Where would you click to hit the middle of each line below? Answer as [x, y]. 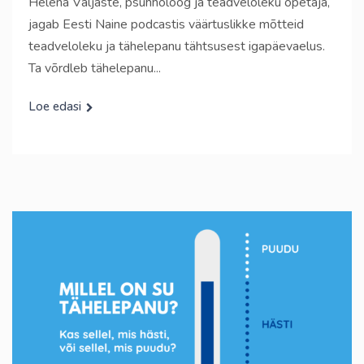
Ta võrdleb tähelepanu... [95, 69]
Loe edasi [55, 107]
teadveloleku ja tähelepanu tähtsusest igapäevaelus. [177, 47]
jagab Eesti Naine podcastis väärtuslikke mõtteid [166, 25]
